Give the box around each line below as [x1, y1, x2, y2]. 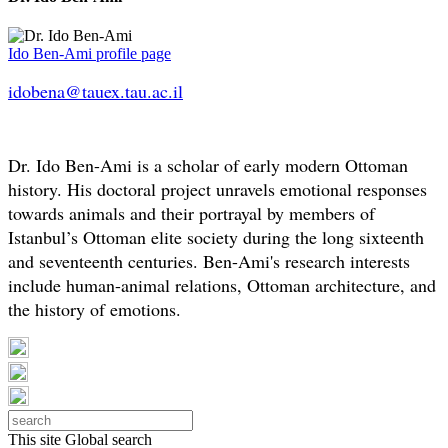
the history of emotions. [8, 297, 181, 322]
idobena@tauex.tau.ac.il [8, 79, 183, 104]
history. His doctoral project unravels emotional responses [8, 177, 427, 202]
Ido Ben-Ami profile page [8, 45, 171, 63]
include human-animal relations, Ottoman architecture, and [8, 273, 436, 298]
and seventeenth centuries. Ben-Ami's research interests [8, 249, 410, 274]
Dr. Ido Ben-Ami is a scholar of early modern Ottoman [8, 153, 408, 178]
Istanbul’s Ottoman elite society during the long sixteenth [8, 225, 424, 250]
